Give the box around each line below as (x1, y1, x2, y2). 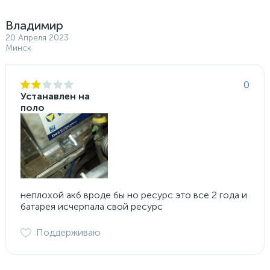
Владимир (5, 17, 63, 33)
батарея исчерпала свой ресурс (20, 201, 163, 213)
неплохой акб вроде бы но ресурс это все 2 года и (20, 189, 247, 201)
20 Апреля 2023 (5, 32, 69, 43)
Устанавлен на (20, 90, 90, 102)
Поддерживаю (36, 227, 101, 239)
